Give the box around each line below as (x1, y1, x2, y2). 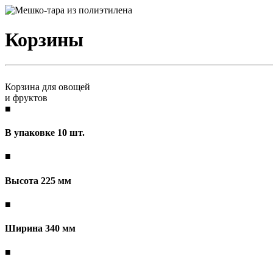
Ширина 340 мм (5, 223, 76, 234)
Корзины (5, 29, 83, 51)
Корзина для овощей (5, 81, 90, 92)
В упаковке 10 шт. (5, 127, 85, 138)
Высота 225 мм (5, 175, 71, 186)
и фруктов (5, 92, 48, 103)
